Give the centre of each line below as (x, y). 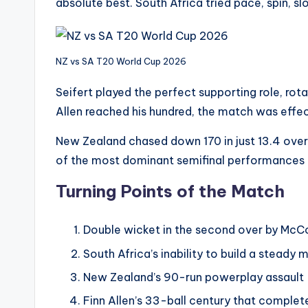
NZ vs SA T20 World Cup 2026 (121, 62)
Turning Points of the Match (170, 191)
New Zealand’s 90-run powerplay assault (194, 277)
